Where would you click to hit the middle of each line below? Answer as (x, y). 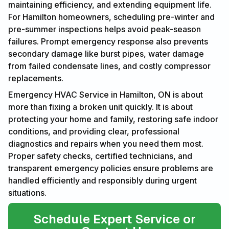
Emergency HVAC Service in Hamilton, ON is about (106, 94)
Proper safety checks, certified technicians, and (100, 156)
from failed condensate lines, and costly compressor (109, 66)
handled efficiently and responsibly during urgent (102, 180)
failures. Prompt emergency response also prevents (108, 41)
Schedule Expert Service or (114, 219)
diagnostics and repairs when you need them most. (106, 143)
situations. (27, 192)
